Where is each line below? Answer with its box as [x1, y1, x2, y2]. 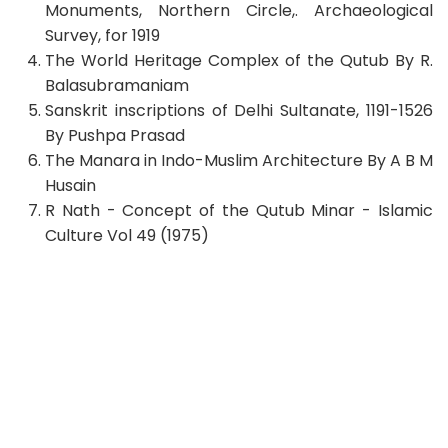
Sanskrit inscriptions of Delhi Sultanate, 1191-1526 [45, 98, 433, 122]
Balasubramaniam [45, 73, 189, 97]
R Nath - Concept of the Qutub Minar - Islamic [45, 198, 433, 222]
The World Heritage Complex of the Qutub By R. [45, 48, 433, 72]
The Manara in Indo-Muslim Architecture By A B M [45, 148, 433, 172]
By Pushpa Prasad [45, 123, 185, 147]
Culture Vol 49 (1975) [45, 223, 209, 247]
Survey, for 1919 [45, 23, 160, 47]
